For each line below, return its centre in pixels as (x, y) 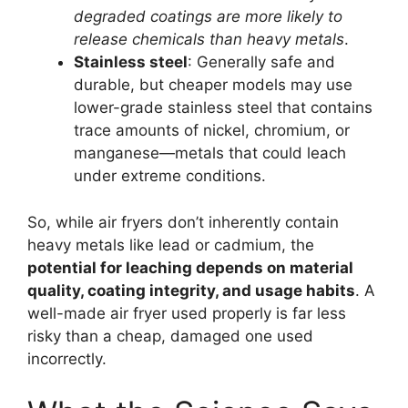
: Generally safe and (261, 62)
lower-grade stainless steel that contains (223, 108)
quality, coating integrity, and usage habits (191, 290)
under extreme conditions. (170, 176)
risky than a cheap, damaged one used (170, 336)
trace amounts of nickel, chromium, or (212, 131)
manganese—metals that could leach (210, 153)
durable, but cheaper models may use (213, 85)
